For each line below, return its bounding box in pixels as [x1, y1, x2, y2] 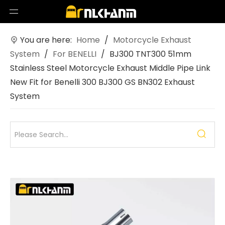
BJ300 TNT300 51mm [109, 48, 191, 60]
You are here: [20, 34, 72, 46]
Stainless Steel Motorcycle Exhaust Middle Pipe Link [10, 62, 210, 74]
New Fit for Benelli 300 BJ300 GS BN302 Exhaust [10, 76, 195, 88]
